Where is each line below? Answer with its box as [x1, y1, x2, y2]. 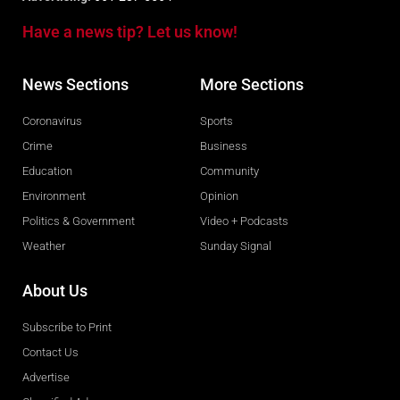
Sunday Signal [200, 239, 271, 254]
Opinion [200, 189, 238, 204]
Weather [22, 239, 65, 254]
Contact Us [22, 346, 79, 360]
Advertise [22, 371, 70, 385]
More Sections [200, 75, 304, 95]
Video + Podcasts [200, 214, 288, 229]
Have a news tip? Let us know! [22, 22, 237, 42]
